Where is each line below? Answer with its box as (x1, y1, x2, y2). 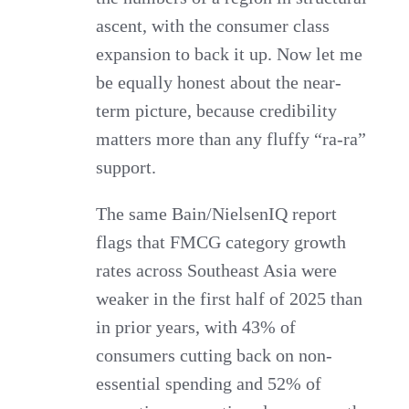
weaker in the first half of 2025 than (96, 288, 363, 309)
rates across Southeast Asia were (96, 259, 338, 280)
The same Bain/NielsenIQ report (96, 203, 338, 224)
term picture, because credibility (96, 100, 338, 121)
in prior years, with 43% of (96, 316, 297, 337)
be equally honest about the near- (96, 71, 342, 92)
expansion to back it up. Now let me (96, 43, 363, 64)
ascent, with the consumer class (96, 15, 330, 36)
